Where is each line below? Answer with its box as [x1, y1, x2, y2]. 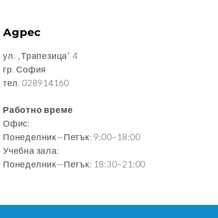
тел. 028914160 [3, 77, 70, 88]
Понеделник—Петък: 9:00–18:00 [3, 131, 141, 142]
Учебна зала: [3, 145, 59, 156]
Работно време [3, 104, 73, 115]
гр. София [3, 63, 47, 74]
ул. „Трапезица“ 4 [3, 50, 78, 61]
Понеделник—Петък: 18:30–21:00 [3, 158, 146, 169]
